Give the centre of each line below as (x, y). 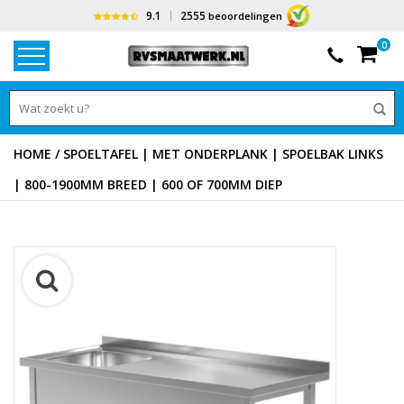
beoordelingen (244, 16)
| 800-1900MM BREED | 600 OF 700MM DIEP (148, 184)
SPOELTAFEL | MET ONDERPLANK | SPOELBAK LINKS (223, 154)
